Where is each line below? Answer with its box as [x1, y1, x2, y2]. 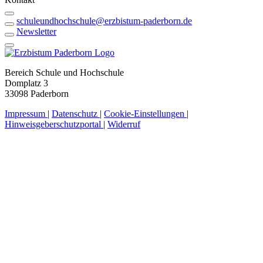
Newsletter [16, 26, 56, 36]
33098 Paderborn [5, 88, 69, 99]
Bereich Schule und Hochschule [5, 67, 124, 77]
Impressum [5, 108, 48, 119]
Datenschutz [52, 108, 100, 119]
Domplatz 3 [5, 77, 48, 88]
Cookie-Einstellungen [104, 108, 187, 119]
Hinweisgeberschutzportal [5, 119, 103, 129]
